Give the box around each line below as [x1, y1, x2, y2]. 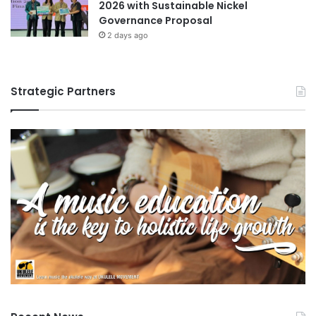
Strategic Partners [11, 83, 116, 99]
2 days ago [107, 30, 148, 40]
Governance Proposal [99, 13, 212, 28]
